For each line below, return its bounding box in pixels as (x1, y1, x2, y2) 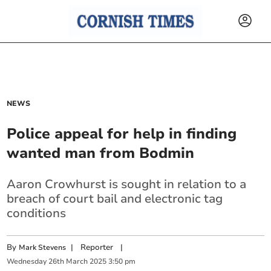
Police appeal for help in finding (7, 124, 237, 143)
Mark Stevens (19, 243, 67, 252)
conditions (7, 205, 67, 221)
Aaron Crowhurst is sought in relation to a (7, 176, 247, 192)
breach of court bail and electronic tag (7, 191, 223, 207)
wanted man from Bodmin (7, 143, 195, 163)
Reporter (80, 242, 114, 253)
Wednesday (7, 256, 47, 267)
